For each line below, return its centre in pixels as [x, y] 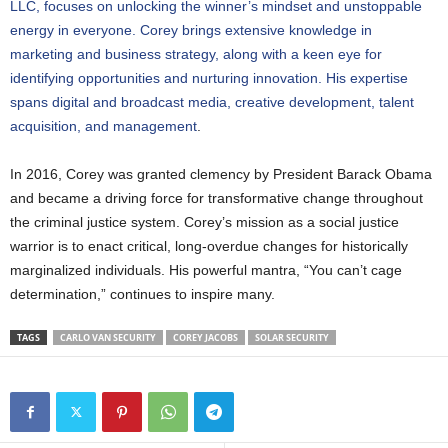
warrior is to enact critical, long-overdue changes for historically [209, 245]
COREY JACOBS [205, 337]
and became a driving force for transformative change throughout [216, 197]
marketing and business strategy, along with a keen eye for [196, 53]
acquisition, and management [103, 125]
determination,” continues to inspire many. [142, 293]
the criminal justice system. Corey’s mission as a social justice [204, 221]
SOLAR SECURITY [292, 337]
